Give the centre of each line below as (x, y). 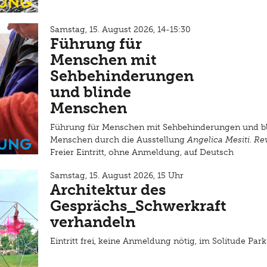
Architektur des (108, 190)
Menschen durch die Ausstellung (119, 140)
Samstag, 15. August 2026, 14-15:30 (120, 30)
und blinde (91, 92)
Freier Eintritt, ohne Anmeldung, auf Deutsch (142, 152)
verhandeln (94, 222)
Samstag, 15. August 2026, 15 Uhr (117, 176)
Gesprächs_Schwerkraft (138, 206)
